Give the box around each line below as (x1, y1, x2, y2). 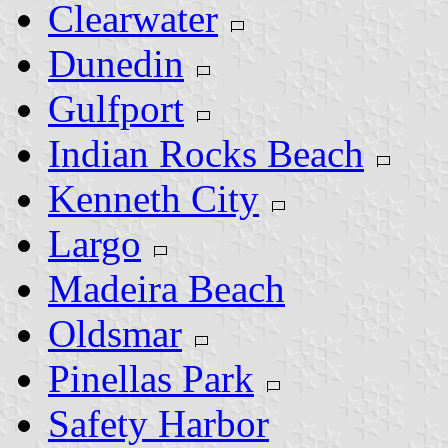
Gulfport (48, 86, 184, 130)
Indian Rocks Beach (48, 131, 364, 175)
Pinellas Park (48, 356, 254, 400)
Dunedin (48, 41, 184, 85)
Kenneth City (48, 176, 259, 220)
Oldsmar (48, 311, 182, 355)
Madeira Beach (48, 266, 285, 310)
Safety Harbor (48, 401, 269, 445)
